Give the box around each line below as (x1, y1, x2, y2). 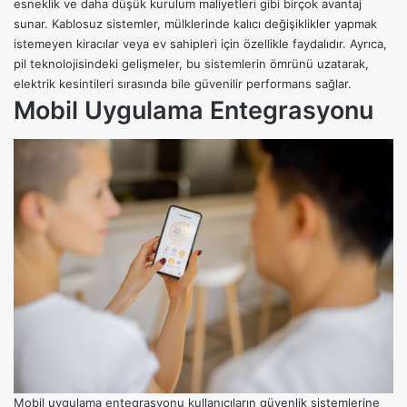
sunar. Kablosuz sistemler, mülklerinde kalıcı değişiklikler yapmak (14, 16, 377, 32)
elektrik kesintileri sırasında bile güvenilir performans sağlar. (14, 76, 352, 92)
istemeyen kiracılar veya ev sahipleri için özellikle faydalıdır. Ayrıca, (14, 36, 387, 52)
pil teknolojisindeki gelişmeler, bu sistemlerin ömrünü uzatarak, (14, 56, 369, 72)
